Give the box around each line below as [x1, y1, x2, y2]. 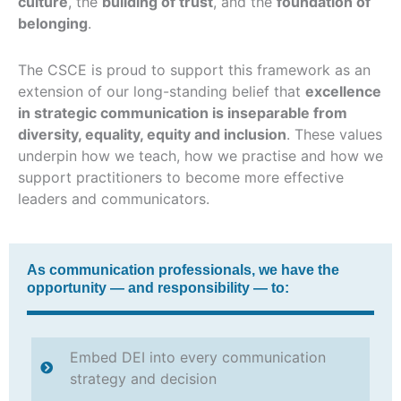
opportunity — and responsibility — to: [27, 279, 289, 295]
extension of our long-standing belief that [18, 81, 305, 100]
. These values [286, 124, 382, 143]
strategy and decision [69, 369, 217, 388]
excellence [305, 81, 381, 100]
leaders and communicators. [18, 189, 209, 208]
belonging [18, 13, 88, 32]
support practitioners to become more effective [18, 167, 344, 186]
